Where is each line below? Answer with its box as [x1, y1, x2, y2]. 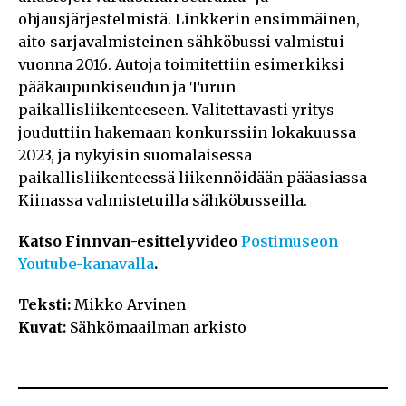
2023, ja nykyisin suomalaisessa [18, 146, 252, 165]
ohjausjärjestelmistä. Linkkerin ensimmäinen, [18, 10, 360, 29]
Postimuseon [241, 232, 338, 251]
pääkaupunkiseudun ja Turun [18, 78, 236, 97]
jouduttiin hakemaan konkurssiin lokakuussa [18, 123, 356, 142]
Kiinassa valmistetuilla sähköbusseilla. [18, 191, 307, 210]
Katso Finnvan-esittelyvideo [18, 232, 241, 251]
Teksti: [18, 295, 74, 314]
